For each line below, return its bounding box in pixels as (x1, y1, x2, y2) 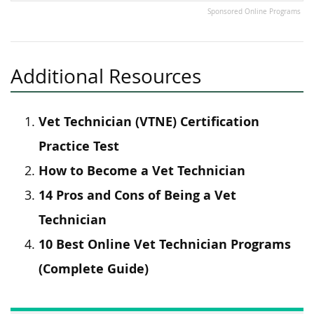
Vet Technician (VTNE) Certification (39, 113, 259, 130)
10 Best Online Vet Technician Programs (39, 235, 291, 253)
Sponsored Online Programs (207, 7, 301, 16)
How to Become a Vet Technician (39, 162, 245, 179)
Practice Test (39, 137, 119, 155)
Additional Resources (11, 63, 201, 89)
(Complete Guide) (39, 260, 149, 278)
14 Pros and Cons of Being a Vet (39, 186, 236, 204)
